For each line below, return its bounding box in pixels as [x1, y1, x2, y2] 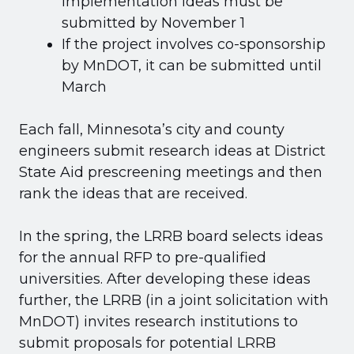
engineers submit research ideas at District [19, 141, 326, 160]
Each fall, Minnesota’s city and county [19, 120, 284, 138]
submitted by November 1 [62, 13, 245, 32]
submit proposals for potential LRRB [19, 333, 276, 352]
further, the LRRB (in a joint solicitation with [19, 291, 329, 309]
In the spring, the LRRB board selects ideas [19, 227, 323, 245]
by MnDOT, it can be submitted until [62, 56, 322, 74]
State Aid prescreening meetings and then [19, 163, 322, 181]
